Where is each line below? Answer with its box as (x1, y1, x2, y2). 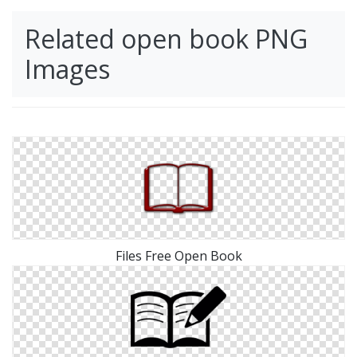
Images (25, 52, 110, 86)
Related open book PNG (25, 22, 308, 56)
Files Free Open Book (115, 247, 242, 265)
